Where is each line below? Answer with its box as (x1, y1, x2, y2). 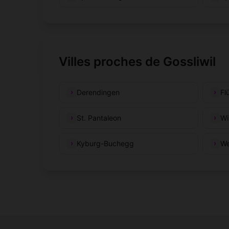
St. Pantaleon (77, 113, 122, 122)
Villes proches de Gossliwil (59, 54, 216, 69)
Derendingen (77, 87, 120, 97)
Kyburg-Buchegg (77, 139, 134, 148)
